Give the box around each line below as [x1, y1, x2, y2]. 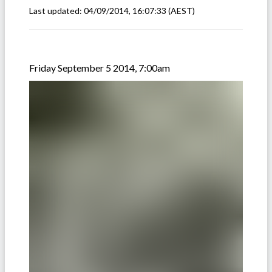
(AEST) [166, 5, 195, 16]
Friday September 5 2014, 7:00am [29, 62, 170, 74]
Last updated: [29, 5, 84, 16]
